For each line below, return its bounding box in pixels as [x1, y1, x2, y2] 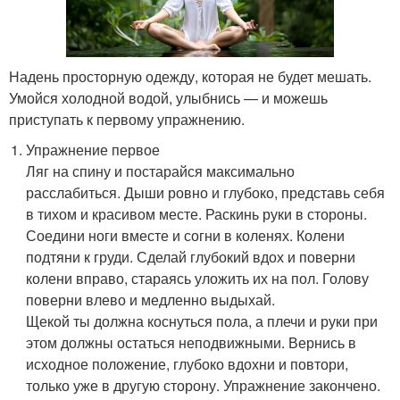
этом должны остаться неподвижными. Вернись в [26, 331, 357, 353]
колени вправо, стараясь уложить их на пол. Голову [26, 267, 370, 288]
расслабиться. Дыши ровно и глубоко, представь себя [26, 181, 386, 203]
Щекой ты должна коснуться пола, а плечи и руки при [26, 310, 379, 331]
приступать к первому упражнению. [9, 108, 245, 129]
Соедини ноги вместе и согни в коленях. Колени [26, 224, 346, 246]
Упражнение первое [26, 138, 161, 160]
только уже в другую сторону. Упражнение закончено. [26, 374, 381, 396]
